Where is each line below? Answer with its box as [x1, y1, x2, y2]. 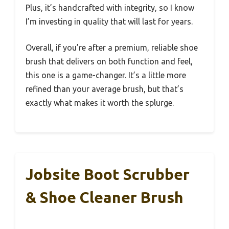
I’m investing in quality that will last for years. [26, 17, 193, 27]
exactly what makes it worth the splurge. [26, 98, 174, 108]
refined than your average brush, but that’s [26, 84, 184, 94]
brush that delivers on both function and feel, [26, 57, 193, 66]
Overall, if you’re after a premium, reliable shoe [26, 43, 198, 53]
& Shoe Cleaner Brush [26, 189, 184, 207]
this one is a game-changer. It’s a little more [26, 71, 186, 80]
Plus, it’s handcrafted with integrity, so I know [26, 3, 194, 13]
